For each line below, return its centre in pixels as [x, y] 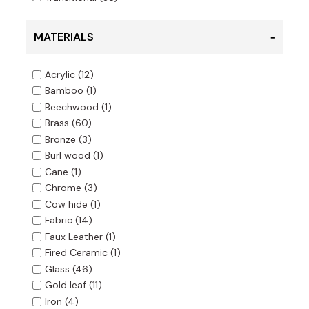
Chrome [63, 188]
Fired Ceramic [76, 253]
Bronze [60, 140]
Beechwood [71, 107]
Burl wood [67, 156]
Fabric [58, 220]
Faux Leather [73, 237]
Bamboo [64, 91]
